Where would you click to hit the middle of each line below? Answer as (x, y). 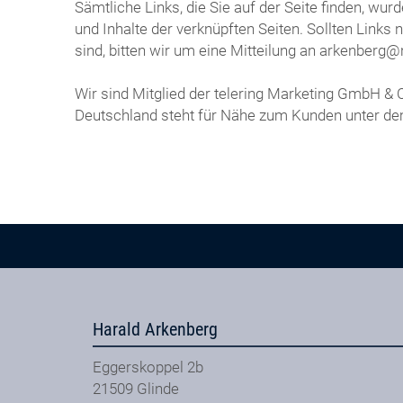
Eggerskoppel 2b (148, 367)
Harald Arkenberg (156, 330)
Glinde (158, 388)
